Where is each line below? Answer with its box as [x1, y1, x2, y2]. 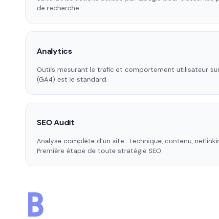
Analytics [37, 46, 72, 57]
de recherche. [37, 4, 81, 13]
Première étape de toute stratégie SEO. [37, 147, 163, 155]
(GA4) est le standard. [37, 75, 108, 84]
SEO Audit [37, 117, 75, 128]
